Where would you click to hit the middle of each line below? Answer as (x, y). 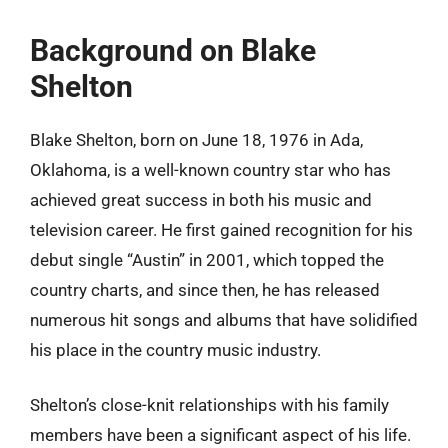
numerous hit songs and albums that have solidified (224, 319)
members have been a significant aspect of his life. (220, 435)
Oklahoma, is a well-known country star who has (210, 169)
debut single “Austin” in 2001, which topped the (207, 259)
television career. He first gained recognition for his (221, 229)
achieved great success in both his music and (201, 199)
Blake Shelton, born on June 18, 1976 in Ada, (196, 139)
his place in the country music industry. (175, 349)
